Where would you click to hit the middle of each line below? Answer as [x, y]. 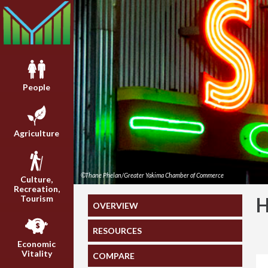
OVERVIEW [116, 205]
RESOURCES [118, 230]
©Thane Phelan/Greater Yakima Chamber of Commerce [152, 175]
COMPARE [114, 256]
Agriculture [37, 133]
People [37, 87]
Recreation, [36, 188]
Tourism [36, 198]
